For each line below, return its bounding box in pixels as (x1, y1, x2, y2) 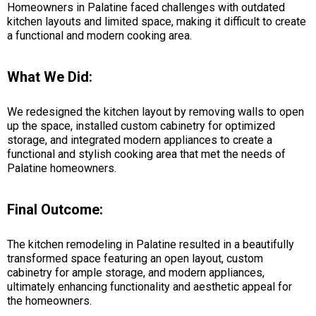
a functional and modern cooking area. (7, 28, 192, 42)
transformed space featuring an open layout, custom (7, 251, 263, 265)
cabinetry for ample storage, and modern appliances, (7, 265, 265, 279)
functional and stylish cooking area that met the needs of (7, 147, 286, 161)
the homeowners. (7, 293, 92, 308)
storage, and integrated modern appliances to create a (7, 133, 272, 147)
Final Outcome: (7, 200, 103, 218)
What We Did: (7, 68, 92, 85)
